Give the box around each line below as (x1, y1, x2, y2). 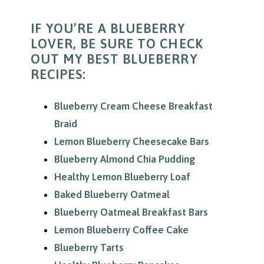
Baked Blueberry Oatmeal (54, 188, 170, 200)
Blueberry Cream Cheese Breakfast (54, 100, 213, 112)
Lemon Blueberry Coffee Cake (54, 223, 189, 236)
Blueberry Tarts (54, 241, 124, 253)
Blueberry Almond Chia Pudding (54, 153, 195, 165)
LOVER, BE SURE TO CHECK (30, 35, 203, 51)
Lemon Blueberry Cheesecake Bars (54, 135, 209, 147)
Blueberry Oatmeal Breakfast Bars (54, 206, 208, 218)
